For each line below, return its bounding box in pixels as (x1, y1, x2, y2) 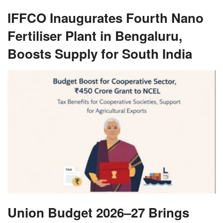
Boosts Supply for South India (7, 44, 192, 63)
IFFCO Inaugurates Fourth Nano (7, 8, 204, 27)
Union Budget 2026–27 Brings (7, 203, 189, 222)
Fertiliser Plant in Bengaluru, (7, 26, 182, 45)
